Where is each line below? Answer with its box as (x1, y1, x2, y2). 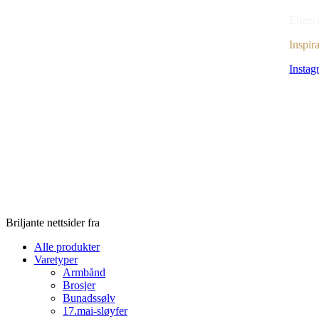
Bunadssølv (63, 292, 115, 305)
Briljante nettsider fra (6, 216, 103, 229)
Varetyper (34, 253, 78, 266)
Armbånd (63, 266, 105, 279)
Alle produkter (34, 241, 100, 253)
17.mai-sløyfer (63, 305, 127, 318)
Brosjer (63, 279, 95, 292)
